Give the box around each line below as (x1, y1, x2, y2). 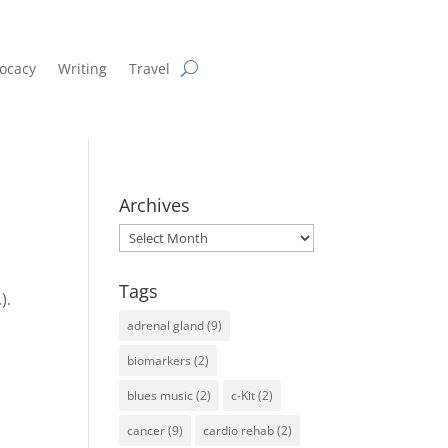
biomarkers (127, 351, 192, 369)
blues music (127, 386, 194, 404)
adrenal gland (127, 316, 205, 334)
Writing (57, 58, 107, 78)
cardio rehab (203, 421, 275, 439)
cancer (127, 421, 166, 439)
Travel (128, 58, 170, 78)
